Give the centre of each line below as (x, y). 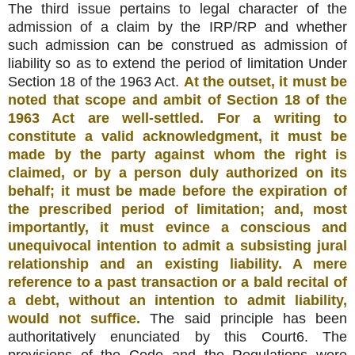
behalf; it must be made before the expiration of (177, 191)
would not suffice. (79, 319)
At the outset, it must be (265, 82)
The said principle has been (249, 319)
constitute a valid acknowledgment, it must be (177, 137)
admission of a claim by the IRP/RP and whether (177, 27)
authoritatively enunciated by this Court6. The (177, 337)
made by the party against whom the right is (177, 155)
